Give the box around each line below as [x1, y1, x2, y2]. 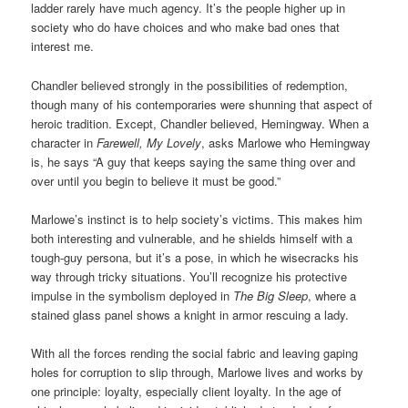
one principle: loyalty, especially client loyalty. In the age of [31, 382, 342, 400]
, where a [308, 286, 357, 304]
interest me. [31, 37, 95, 56]
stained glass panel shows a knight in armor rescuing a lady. [31, 305, 350, 323]
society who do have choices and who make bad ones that [31, 18, 341, 36]
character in [31, 133, 97, 151]
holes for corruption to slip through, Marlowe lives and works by [31, 362, 364, 381]
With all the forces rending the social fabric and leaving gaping [31, 343, 359, 362]
